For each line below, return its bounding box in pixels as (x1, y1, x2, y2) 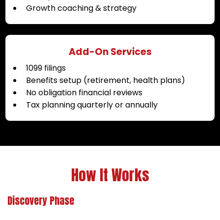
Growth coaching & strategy (26, 2, 137, 14)
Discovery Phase (7, 192, 74, 208)
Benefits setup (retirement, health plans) (26, 74, 185, 86)
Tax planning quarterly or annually (26, 99, 158, 110)
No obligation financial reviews (26, 86, 142, 98)
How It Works (71, 164, 149, 186)
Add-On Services (68, 45, 152, 58)
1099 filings (26, 62, 66, 74)
